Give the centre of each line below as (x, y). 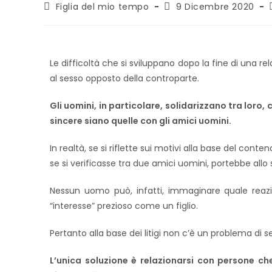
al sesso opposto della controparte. (124, 78)
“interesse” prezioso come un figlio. (124, 206)
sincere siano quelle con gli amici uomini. (141, 121)
